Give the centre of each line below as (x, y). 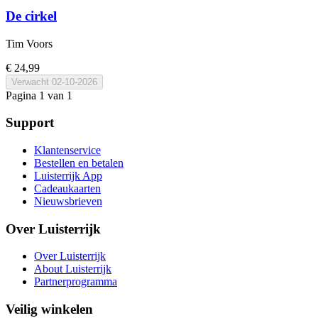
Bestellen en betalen (79, 163)
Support (30, 123)
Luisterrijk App (68, 175)
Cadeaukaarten (67, 188)
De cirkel (31, 16)
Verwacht (30, 82)
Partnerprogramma (76, 282)
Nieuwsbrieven (68, 201)
